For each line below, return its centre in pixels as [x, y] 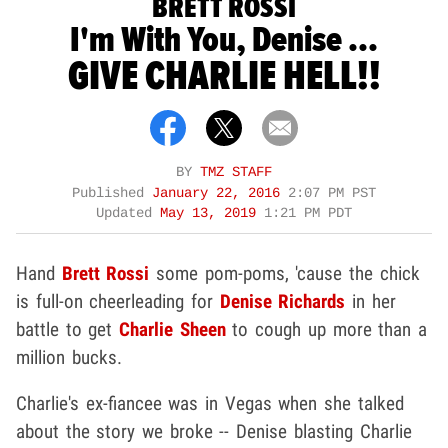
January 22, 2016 [220, 193]
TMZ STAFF [236, 172]
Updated [128, 213]
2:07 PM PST [332, 193]
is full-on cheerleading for [118, 301]
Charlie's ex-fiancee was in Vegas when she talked [210, 403]
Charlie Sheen [172, 329]
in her [370, 301]
